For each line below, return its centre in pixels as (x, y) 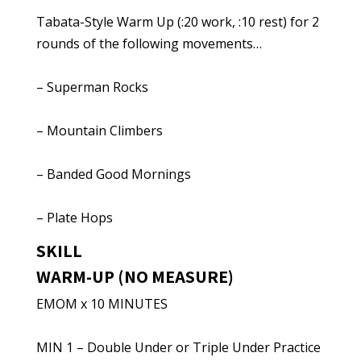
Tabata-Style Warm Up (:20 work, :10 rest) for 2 (177, 22)
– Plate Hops (74, 218)
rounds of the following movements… (149, 44)
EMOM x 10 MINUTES (102, 304)
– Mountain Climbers (99, 131)
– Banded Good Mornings (113, 174)
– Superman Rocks (92, 87)
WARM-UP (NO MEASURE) (135, 276)
